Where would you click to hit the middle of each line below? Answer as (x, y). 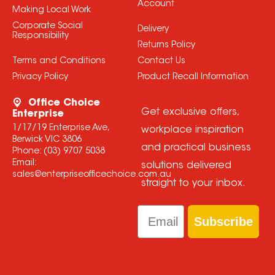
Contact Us (161, 62)
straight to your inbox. (193, 184)
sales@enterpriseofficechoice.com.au (91, 175)
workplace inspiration (192, 130)
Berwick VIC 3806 (47, 140)
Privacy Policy (40, 78)
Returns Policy (166, 46)
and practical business (196, 148)
